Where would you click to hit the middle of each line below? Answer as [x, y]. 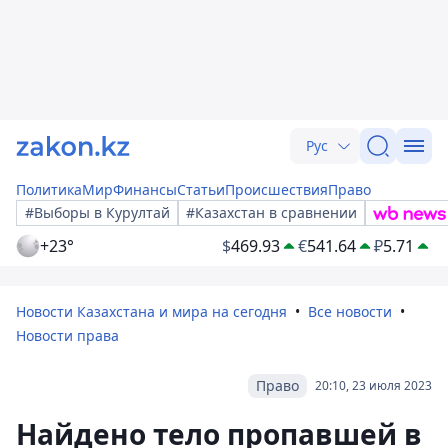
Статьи [201, 189]
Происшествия [276, 189]
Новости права [67, 335]
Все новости [350, 311]
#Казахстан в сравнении [271, 212]
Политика [49, 189]
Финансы [145, 189]
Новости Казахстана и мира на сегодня [151, 311]
